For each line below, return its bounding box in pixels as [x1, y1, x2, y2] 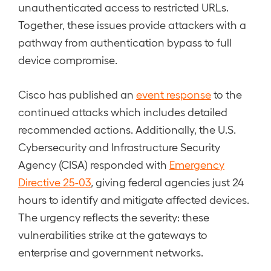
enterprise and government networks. [18, 246, 203, 258]
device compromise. [18, 53, 117, 66]
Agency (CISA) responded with [18, 158, 169, 171]
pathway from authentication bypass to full [18, 36, 232, 48]
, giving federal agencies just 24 [91, 175, 244, 188]
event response [136, 88, 211, 100]
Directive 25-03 [18, 175, 91, 188]
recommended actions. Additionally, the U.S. [18, 123, 236, 135]
